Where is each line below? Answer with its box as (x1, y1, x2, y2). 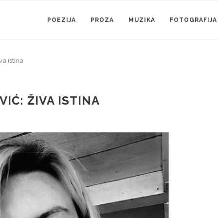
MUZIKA (128, 17, 155, 23)
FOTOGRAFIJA (170, 17, 217, 23)
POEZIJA (47, 17, 76, 23)
